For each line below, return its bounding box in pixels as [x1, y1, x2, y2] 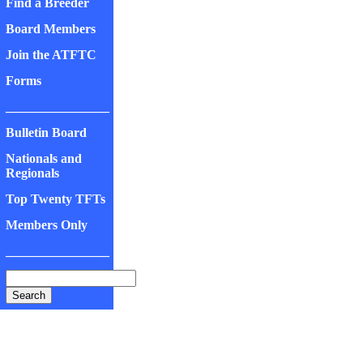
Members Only [6, 218, 88, 232]
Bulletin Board [6, 126, 87, 139]
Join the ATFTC [6, 48, 96, 62]
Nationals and [6, 152, 82, 165]
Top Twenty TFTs [6, 192, 105, 206]
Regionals [6, 166, 59, 180]
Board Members [6, 22, 96, 36]
